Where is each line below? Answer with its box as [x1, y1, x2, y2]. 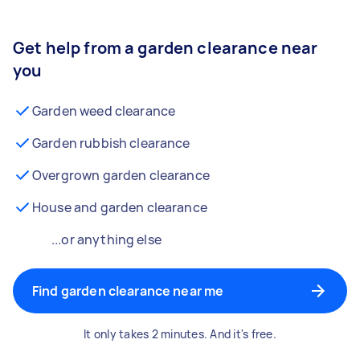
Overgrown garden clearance [32, 166, 210, 184]
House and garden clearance [32, 198, 207, 216]
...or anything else [51, 231, 162, 248]
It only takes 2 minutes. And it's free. [84, 326, 276, 342]
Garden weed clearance [32, 102, 176, 120]
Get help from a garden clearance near [13, 37, 318, 59]
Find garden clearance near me [32, 282, 224, 300]
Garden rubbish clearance [32, 134, 190, 152]
